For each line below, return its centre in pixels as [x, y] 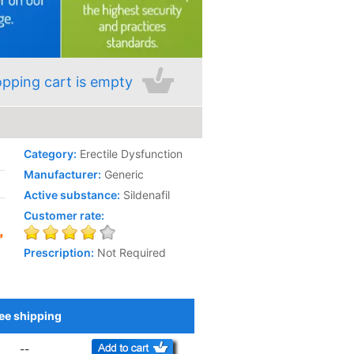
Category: [51, 154]
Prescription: [59, 253]
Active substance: [72, 195]
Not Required [132, 253]
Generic [124, 174]
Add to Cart [164, 323]
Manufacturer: [63, 174]
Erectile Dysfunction [132, 154]
